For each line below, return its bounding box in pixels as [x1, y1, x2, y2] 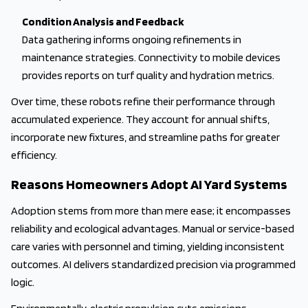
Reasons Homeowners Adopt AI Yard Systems [11, 176, 287, 192]
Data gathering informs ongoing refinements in [22, 33, 241, 46]
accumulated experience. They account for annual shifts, [11, 113, 269, 126]
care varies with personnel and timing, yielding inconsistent [11, 240, 285, 253]
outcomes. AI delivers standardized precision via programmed [11, 258, 296, 271]
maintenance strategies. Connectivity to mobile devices [22, 51, 280, 64]
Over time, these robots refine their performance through [11, 95, 275, 108]
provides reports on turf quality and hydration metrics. [22, 69, 274, 82]
